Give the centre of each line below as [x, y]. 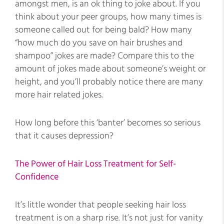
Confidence [37, 177]
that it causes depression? [64, 136]
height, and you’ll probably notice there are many [109, 82]
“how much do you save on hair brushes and [99, 43]
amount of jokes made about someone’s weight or [110, 69]
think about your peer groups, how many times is [108, 17]
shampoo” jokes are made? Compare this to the [104, 56]
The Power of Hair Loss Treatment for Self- [95, 164]
